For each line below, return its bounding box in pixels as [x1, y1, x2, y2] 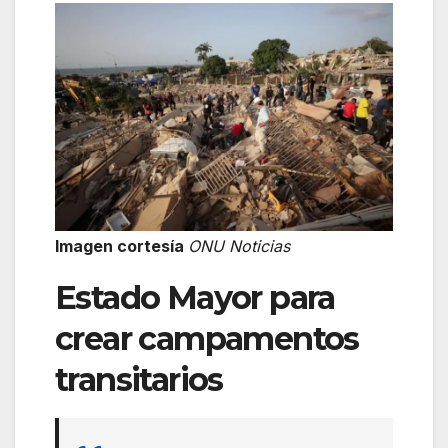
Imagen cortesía [55, 235, 188, 256]
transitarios [55, 359, 223, 399]
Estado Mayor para [55, 277, 335, 317]
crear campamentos [55, 318, 359, 358]
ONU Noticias [188, 235, 290, 256]
